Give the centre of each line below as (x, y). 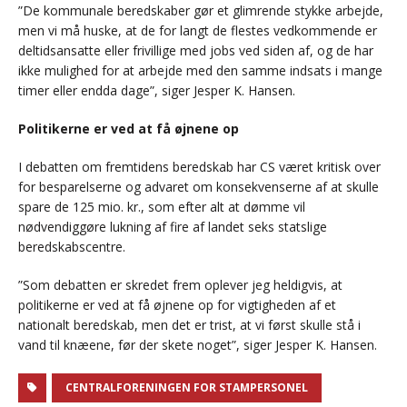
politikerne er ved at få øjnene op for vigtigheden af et (177, 305)
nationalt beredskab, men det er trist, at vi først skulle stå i (189, 325)
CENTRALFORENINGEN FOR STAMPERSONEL (187, 388)
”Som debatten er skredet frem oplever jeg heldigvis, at (180, 285)
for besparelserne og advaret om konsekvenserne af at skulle (199, 187)
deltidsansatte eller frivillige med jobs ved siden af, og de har (196, 51)
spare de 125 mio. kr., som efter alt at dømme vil (162, 207)
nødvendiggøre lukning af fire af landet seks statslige (173, 227)
